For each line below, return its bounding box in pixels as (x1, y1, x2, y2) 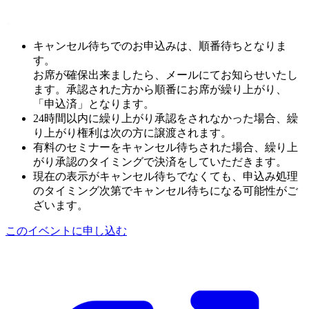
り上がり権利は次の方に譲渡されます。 (33, 127, 232, 139)
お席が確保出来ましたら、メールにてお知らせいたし (33, 69, 298, 81)
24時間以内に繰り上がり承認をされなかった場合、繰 (33, 112, 298, 125)
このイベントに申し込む (6, 225, 127, 237)
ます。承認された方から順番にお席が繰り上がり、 (33, 83, 287, 96)
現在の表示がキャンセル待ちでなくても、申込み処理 (33, 170, 298, 183)
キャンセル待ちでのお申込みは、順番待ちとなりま (33, 40, 287, 52)
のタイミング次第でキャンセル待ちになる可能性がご (33, 185, 298, 197)
